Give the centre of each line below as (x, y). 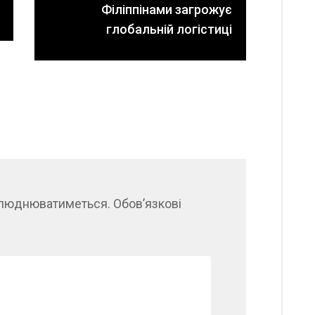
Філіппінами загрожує (167, 9)
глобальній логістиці (169, 29)
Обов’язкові (147, 204)
